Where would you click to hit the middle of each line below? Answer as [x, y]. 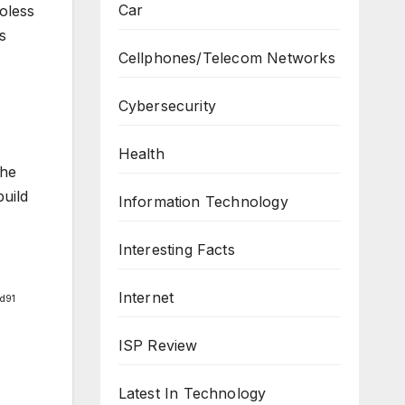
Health [141, 154]
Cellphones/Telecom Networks [226, 58]
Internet [146, 297]
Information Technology [203, 202]
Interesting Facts [176, 250]
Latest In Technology [192, 393]
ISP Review [158, 345]
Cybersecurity [167, 106]
